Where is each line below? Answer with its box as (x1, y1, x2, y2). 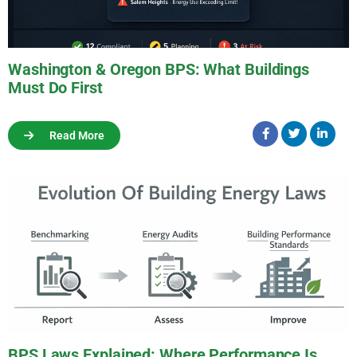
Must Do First (8, 78, 103, 97)
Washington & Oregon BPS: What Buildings (8, 60, 310, 79)
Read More (49, 129, 104, 142)
